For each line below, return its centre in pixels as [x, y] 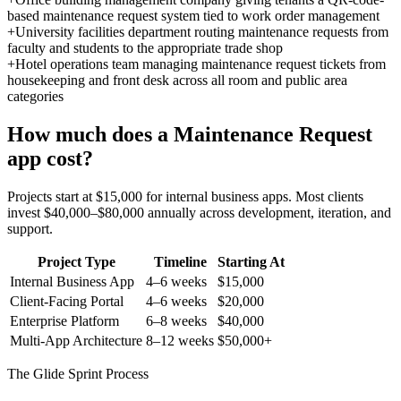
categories [35, 97]
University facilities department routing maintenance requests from [202, 32]
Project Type [76, 261]
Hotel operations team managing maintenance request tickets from [200, 64]
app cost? [50, 158]
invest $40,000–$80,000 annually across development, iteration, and [199, 212]
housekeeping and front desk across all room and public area [177, 81]
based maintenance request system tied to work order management [193, 16]
